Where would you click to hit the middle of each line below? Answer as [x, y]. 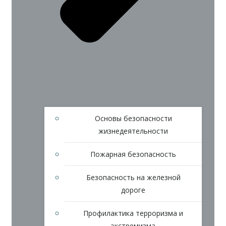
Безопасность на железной [133, 178]
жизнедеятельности [133, 131]
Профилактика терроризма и [133, 213]
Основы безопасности [133, 119]
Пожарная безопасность [133, 154]
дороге [133, 190]
